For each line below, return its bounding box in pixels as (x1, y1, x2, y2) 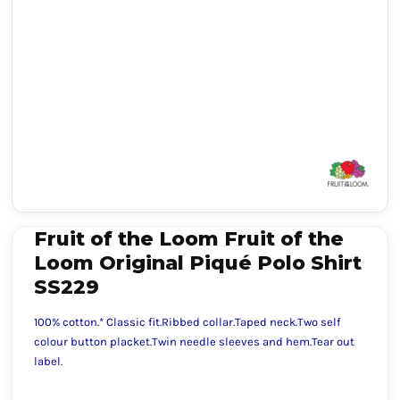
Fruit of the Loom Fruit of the (34, 227, 344, 251)
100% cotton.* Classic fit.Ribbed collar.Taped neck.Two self (34, 315, 340, 329)
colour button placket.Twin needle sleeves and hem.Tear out (34, 335, 354, 348)
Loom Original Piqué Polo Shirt (34, 251, 362, 275)
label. (34, 354, 62, 368)
